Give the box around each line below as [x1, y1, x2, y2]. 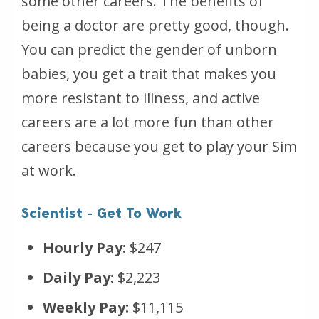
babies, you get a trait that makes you [21, 63, 276, 83]
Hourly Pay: [43, 237, 126, 257]
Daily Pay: [43, 267, 114, 287]
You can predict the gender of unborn [21, 39, 277, 59]
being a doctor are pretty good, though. [21, 15, 289, 35]
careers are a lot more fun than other [21, 112, 274, 132]
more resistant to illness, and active [21, 88, 260, 108]
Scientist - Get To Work [21, 204, 182, 221]
